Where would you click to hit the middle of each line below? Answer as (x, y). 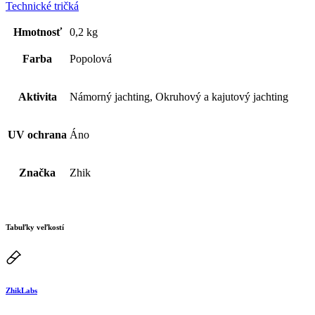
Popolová (91, 58)
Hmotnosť (37, 32)
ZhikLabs (21, 290)
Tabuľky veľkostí (35, 227)
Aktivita (37, 96)
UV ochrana (37, 134)
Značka (37, 172)
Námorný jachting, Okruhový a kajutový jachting (179, 96)
